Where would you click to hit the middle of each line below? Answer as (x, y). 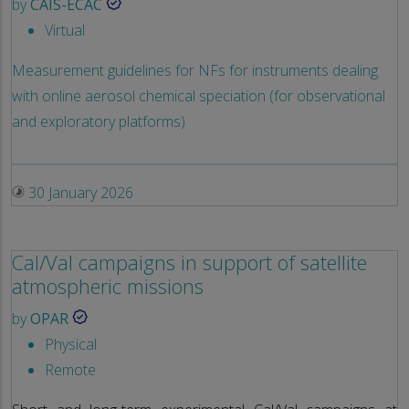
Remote (70, 369)
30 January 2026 (79, 192)
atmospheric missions (108, 286)
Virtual (65, 30)
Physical (71, 344)
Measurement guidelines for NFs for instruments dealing (195, 70)
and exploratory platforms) (99, 121)
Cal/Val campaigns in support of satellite (189, 262)
